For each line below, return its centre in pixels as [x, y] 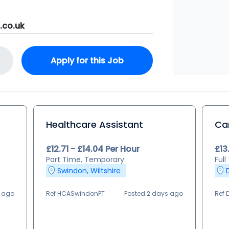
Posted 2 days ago [153, 193]
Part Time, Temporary [85, 159]
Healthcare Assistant [95, 124]
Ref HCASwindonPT [76, 193]
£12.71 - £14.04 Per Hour [93, 149]
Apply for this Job [87, 61]
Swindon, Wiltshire [89, 171]
